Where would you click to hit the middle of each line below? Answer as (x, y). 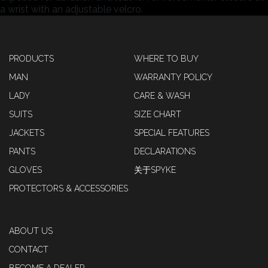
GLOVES (25, 170)
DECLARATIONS (165, 151)
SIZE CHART (158, 114)
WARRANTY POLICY (173, 77)
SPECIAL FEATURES (172, 133)
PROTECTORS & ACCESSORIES (68, 188)
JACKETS (27, 133)
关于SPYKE (155, 170)
